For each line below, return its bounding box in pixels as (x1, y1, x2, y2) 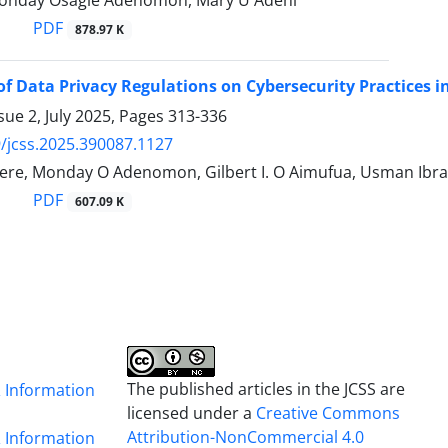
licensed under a (127, 402, 257, 425)
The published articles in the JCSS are (127, 378, 406, 401)
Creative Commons (256, 402, 401, 425)
